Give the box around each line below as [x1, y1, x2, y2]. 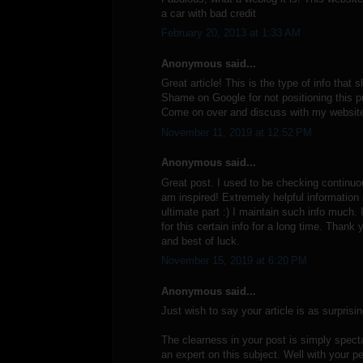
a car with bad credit [161, 6, 256, 19]
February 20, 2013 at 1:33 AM [161, 27, 301, 40]
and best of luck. [161, 234, 240, 247]
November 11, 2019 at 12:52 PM [161, 126, 312, 139]
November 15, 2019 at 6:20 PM [161, 254, 307, 267]
